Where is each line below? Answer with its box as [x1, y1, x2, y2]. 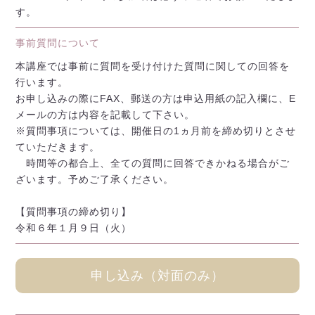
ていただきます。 [15, 141, 101, 153]
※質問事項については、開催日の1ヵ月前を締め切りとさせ [15, 125, 297, 136]
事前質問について [15, 37, 101, 49]
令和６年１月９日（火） [15, 222, 132, 233]
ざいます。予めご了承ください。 [15, 174, 174, 185]
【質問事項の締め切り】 [15, 206, 132, 217]
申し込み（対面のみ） [91, 269, 224, 283]
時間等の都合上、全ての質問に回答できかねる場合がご [15, 157, 290, 169]
